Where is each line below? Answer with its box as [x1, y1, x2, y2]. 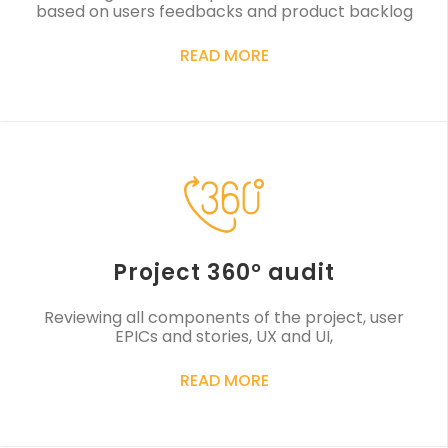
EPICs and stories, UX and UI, [115, 325, 333, 349]
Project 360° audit [113, 257, 335, 289]
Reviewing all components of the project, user [44, 306, 404, 330]
